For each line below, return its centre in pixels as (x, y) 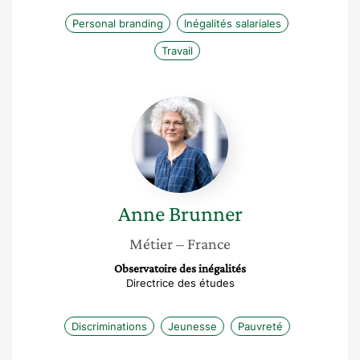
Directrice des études (180, 283)
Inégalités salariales (233, 23)
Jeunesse (192, 326)
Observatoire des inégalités (180, 268)
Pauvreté (260, 326)
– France (203, 243)
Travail (177, 51)
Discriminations (109, 326)
